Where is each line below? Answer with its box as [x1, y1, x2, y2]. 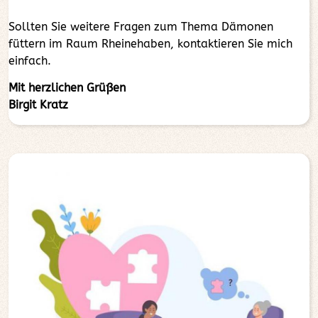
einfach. [9, 54, 51, 67]
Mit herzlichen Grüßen [9, 81, 126, 94]
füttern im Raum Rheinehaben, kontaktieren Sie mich [9, 37, 292, 50]
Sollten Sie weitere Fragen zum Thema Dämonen [9, 20, 273, 33]
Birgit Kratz [9, 98, 68, 111]
